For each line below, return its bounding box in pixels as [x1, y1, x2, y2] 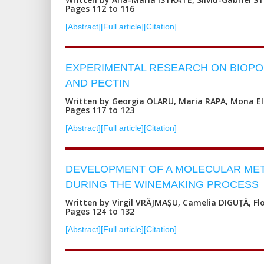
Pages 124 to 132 [65, 205, 134, 217]
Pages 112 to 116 [65, 2, 134, 14]
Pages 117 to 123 [65, 104, 134, 115]
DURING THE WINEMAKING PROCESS [65, 178, 259, 190]
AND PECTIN [65, 77, 130, 89]
